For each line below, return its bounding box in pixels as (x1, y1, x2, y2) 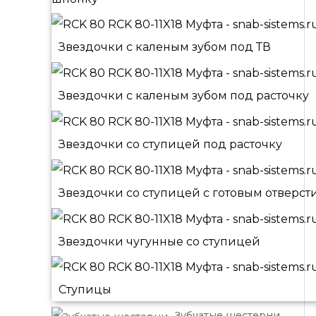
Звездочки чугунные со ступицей (59, 234, 260, 248)
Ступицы (59, 283, 111, 297)
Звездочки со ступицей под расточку (59, 138, 282, 152)
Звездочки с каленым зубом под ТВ (59, 40, 271, 54)
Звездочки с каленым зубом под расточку (59, 89, 309, 103)
